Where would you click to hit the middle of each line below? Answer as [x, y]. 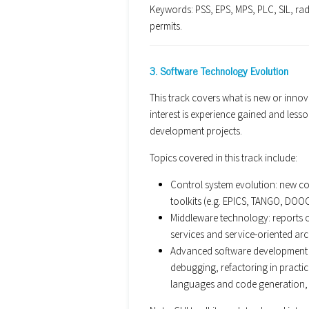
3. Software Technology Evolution [219, 70]
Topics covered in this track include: [223, 157]
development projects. [196, 130]
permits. [166, 26]
